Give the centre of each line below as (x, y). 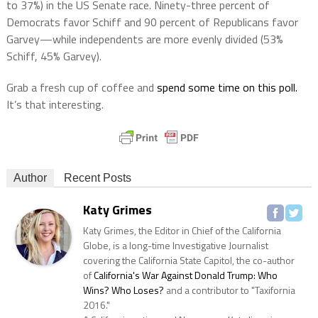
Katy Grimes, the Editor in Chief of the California (182, 231)
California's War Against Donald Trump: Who (185, 275)
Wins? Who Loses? (123, 290)
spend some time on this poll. (227, 88)
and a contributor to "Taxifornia (229, 290)
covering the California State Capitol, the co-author (188, 261)
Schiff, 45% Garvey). (54, 56)
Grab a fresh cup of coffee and (81, 88)
